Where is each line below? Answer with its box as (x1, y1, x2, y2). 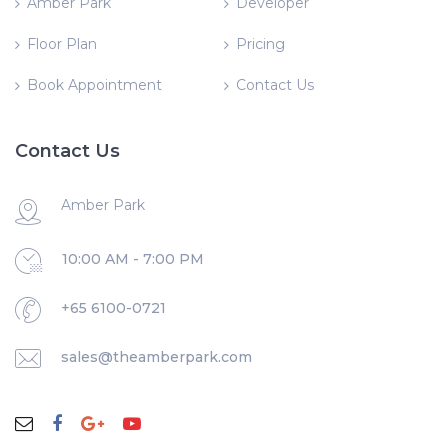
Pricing (235, 35, 285, 53)
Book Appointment (27, 76, 162, 94)
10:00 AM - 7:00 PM (62, 250, 204, 268)
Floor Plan (27, 35, 97, 53)
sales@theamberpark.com (61, 348, 252, 366)
